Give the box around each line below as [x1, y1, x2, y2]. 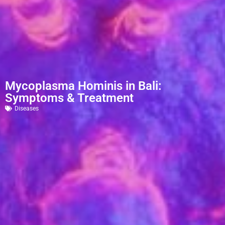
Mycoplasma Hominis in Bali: [5, 78, 162, 93]
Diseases [15, 104, 39, 112]
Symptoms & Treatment [5, 90, 134, 105]
